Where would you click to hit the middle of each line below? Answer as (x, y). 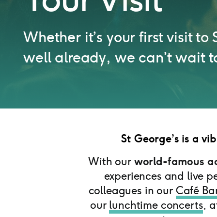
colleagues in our (132, 190)
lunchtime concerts (156, 205)
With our (111, 161)
